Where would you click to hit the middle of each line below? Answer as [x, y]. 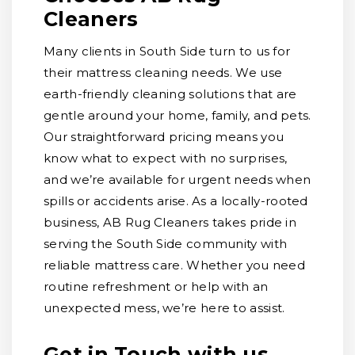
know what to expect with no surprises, [166, 158]
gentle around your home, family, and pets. [177, 115]
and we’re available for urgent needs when [177, 179]
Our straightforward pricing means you [164, 137]
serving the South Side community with [166, 244]
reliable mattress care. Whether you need [174, 265]
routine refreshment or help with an [156, 286]
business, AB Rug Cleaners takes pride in [170, 222]
